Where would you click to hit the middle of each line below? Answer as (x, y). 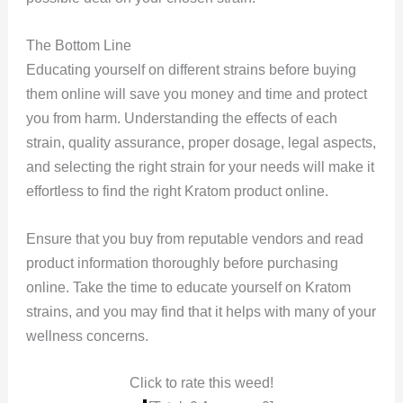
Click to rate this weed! (201, 383)
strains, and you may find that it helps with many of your (201, 311)
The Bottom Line (80, 45)
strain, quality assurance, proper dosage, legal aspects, (201, 142)
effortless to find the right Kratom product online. (179, 191)
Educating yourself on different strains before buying (191, 69)
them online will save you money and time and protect (196, 94)
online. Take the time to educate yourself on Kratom (188, 287)
